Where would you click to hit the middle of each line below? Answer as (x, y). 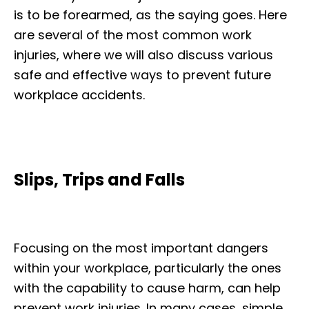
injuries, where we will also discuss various (143, 54)
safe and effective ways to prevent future (142, 74)
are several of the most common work (133, 34)
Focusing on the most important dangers (141, 248)
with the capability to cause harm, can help (147, 288)
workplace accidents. (79, 94)
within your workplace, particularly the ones (148, 268)
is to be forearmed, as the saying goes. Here (150, 14)
